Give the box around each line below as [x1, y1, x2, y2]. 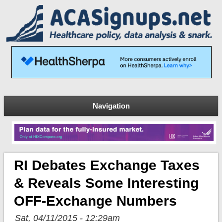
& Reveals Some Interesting [13, 175, 199, 191]
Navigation [92, 101, 130, 110]
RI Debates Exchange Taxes [13, 158, 200, 173]
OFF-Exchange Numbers [13, 193, 177, 209]
